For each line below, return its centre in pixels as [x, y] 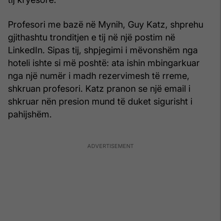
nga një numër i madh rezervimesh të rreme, [99, 75]
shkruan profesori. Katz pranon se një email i [99, 88]
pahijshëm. [30, 114]
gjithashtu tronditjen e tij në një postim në [92, 37]
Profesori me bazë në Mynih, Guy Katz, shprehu [106, 24]
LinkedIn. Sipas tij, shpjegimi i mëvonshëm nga [103, 50]
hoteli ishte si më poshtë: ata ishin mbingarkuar [104, 63]
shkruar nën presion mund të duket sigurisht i [100, 101]
